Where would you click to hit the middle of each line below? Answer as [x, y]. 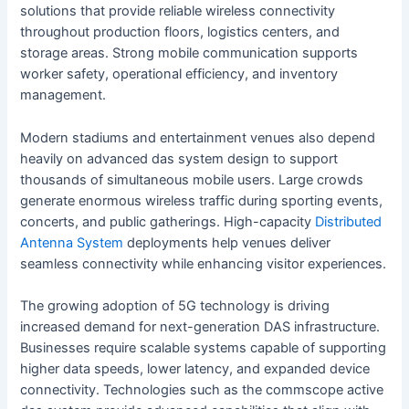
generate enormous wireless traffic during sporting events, [202, 200]
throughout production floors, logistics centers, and [180, 32]
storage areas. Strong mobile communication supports [189, 53]
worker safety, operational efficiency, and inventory [179, 74]
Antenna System [72, 242]
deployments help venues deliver [227, 242]
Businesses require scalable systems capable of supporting [204, 347]
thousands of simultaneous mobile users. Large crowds [192, 179]
